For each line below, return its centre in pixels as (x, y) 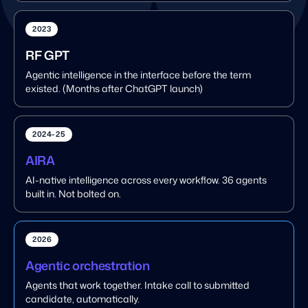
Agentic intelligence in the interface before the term (138, 74)
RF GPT (47, 55)
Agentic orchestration (88, 265)
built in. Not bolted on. (73, 193)
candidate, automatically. (82, 298)
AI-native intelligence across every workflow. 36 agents (146, 179)
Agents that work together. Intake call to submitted (137, 285)
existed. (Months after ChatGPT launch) (114, 88)
